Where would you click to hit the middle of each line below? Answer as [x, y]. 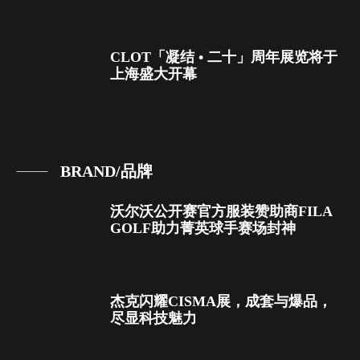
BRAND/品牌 [106, 171]
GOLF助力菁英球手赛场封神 [203, 228]
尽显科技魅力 [153, 318]
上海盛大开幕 [153, 74]
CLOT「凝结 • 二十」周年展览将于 [224, 57]
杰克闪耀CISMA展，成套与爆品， [221, 301]
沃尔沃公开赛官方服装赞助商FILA [221, 211]
